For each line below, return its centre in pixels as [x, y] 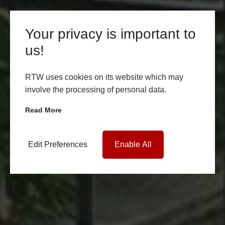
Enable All [133, 144]
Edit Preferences [58, 144]
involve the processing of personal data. [96, 89]
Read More [43, 110]
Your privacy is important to [110, 34]
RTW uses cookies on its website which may [104, 77]
